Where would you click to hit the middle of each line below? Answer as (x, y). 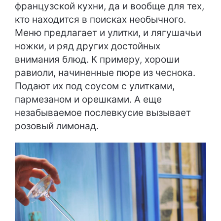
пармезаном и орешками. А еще (88, 99)
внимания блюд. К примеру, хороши (97, 59)
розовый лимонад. (57, 126)
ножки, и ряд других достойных (88, 46)
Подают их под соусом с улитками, (95, 86)
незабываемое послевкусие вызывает (103, 112)
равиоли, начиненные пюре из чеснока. (105, 73)
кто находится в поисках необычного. (100, 19)
